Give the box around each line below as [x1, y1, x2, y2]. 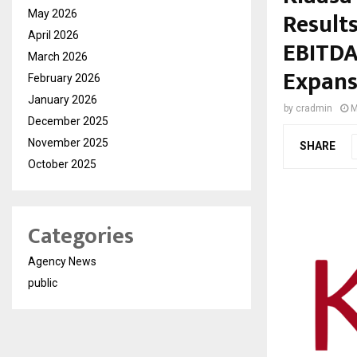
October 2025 [28, 158, 96, 171]
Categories [28, 218, 134, 256]
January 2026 [28, 93, 97, 107]
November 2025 [28, 136, 108, 150]
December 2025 [28, 115, 108, 128]
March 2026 [28, 50, 88, 64]
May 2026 [28, 7, 77, 21]
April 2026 [28, 29, 79, 42]
